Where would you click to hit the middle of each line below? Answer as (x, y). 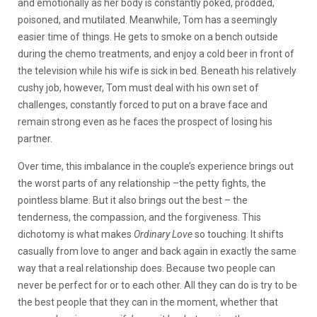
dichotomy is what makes (76, 235)
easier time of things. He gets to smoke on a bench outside (148, 37)
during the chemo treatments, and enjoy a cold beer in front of (156, 54)
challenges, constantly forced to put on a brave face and (143, 105)
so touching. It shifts (238, 235)
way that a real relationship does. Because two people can (146, 269)
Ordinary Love (163, 235)
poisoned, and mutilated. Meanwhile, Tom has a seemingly (148, 20)
